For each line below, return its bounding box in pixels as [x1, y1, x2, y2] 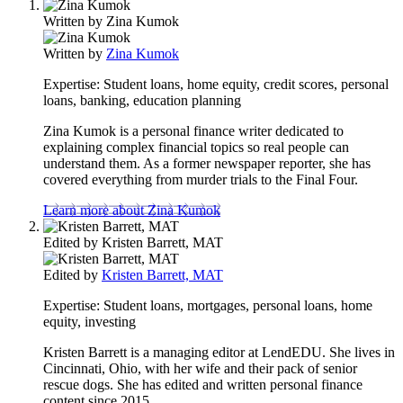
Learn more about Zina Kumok [43, 201, 220, 218]
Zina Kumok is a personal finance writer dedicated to [43, 122, 344, 139]
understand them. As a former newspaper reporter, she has [43, 155, 371, 171]
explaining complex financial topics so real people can [43, 139, 349, 155]
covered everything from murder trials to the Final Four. [43, 171, 358, 187]
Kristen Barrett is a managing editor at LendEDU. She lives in [43, 344, 395, 360]
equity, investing [43, 313, 136, 329]
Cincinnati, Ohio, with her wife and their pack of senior [43, 360, 357, 376]
